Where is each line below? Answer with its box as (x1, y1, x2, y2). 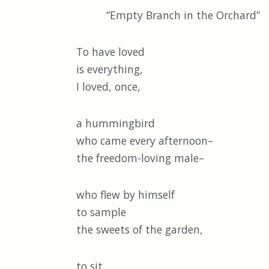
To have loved (76, 44, 145, 59)
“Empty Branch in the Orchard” (76, 8, 260, 23)
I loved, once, (76, 79, 141, 94)
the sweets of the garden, (76, 222, 203, 237)
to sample (76, 205, 126, 220)
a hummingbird (76, 116, 155, 131)
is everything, (76, 62, 143, 77)
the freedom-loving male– (76, 151, 204, 166)
